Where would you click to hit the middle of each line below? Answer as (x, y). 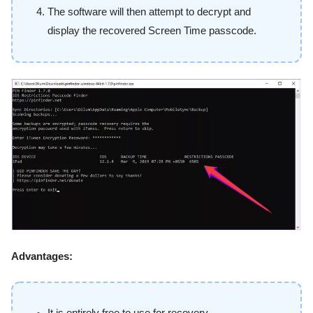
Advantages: (42, 256)
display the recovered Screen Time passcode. (152, 30)
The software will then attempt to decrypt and (149, 12)
